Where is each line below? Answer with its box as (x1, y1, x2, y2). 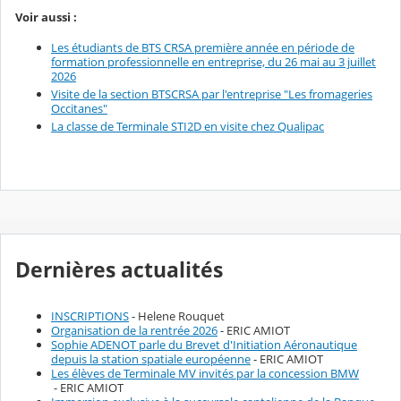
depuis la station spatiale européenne (51, 351, 251, 368)
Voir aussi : (15, 9, 80, 26)
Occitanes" (51, 100, 107, 117)
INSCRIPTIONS (51, 308, 129, 325)
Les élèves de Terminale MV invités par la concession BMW (51, 365, 359, 382)
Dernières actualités (15, 256, 223, 285)
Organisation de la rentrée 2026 (51, 322, 218, 339)
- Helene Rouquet (129, 308, 225, 325)
